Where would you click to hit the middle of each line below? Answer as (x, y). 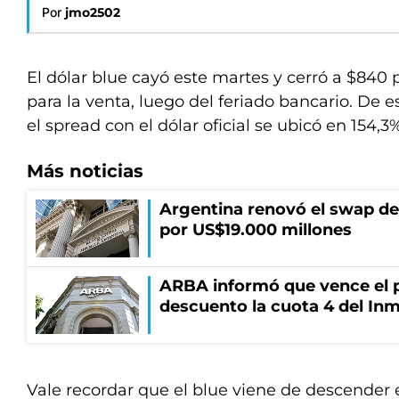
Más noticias (85, 171)
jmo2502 (93, 12)
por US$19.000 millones (256, 230)
